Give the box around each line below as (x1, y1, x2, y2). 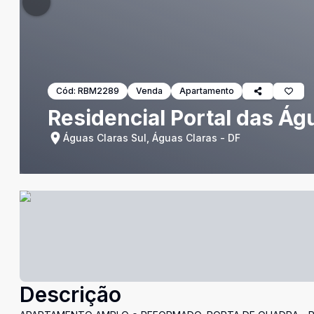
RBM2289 (78, 86, 119, 96)
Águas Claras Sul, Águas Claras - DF (63, 132, 240, 144)
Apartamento (179, 86, 234, 96)
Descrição (20, 282, 121, 307)
